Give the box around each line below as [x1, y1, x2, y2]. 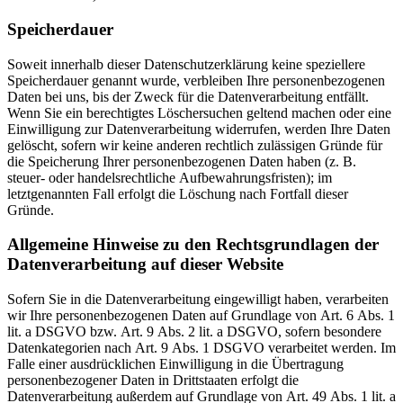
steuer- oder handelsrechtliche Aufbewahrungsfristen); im [7, 169, 332, 185]
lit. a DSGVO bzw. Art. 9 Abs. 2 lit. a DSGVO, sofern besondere [7, 324, 381, 340]
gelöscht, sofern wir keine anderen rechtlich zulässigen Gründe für [7, 137, 382, 153]
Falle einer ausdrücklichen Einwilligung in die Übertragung [7, 356, 344, 372]
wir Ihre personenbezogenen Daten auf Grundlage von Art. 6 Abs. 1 [7, 308, 395, 324]
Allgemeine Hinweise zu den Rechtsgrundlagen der [7, 235, 379, 255]
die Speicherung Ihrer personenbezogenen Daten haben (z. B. [7, 153, 356, 169]
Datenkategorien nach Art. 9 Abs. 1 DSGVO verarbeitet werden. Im [7, 340, 396, 356]
